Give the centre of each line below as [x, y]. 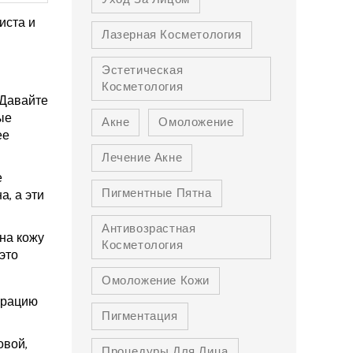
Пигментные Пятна [157, 193]
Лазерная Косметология [172, 35]
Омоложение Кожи [156, 281]
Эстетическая [143, 71]
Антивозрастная [149, 229]
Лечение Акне [142, 158]
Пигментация [140, 316]
